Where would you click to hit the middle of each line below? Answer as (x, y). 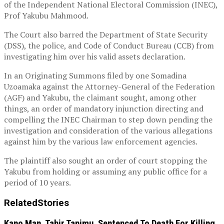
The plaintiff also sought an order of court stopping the (105, 161)
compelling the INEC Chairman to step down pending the (108, 120)
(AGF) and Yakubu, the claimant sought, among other (100, 98)
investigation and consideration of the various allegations (108, 131)
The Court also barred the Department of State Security (106, 35)
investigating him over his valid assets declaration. (95, 57)
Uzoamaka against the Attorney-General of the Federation (109, 87)
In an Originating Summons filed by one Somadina (95, 76)
